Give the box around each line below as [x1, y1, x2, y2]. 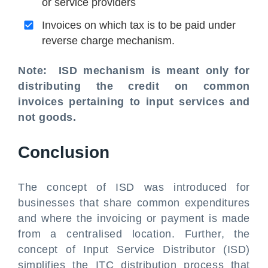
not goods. [18, 111, 77, 123]
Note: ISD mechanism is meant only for [18, 65, 250, 77]
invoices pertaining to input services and [18, 96, 250, 108]
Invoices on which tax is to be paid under [42, 19, 236, 31]
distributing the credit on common [18, 80, 250, 92]
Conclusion [18, 143, 109, 162]
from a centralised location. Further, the [18, 228, 250, 240]
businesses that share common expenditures [18, 197, 250, 209]
